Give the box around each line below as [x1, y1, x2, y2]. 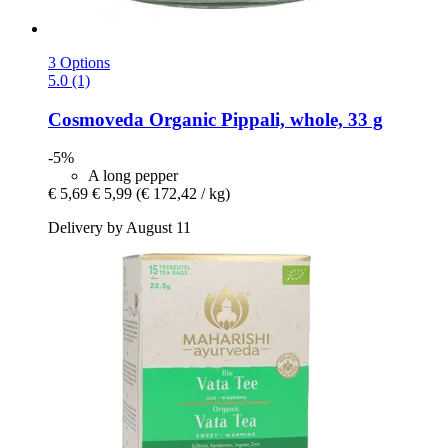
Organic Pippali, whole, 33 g [144, 108, 383, 130]
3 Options [48, 53, 110, 71]
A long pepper [88, 167, 178, 185]
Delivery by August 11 [48, 219, 191, 237]
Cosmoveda [48, 108, 144, 130]
